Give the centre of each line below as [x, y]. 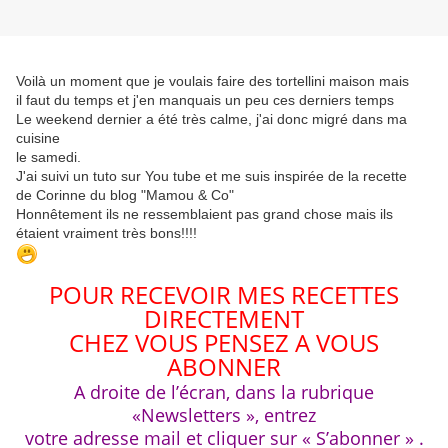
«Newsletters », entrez [224, 415]
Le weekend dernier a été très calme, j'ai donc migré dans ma [211, 119]
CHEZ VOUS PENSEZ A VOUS [224, 343]
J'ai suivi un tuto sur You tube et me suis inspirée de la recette [211, 176]
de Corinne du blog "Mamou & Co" [125, 195]
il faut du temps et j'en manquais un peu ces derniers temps [205, 100]
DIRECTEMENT [224, 319]
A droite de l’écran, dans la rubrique [224, 392]
